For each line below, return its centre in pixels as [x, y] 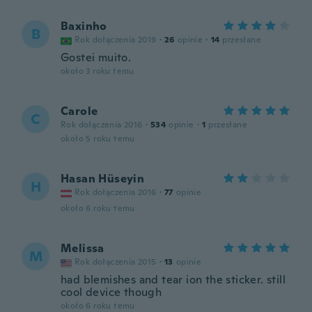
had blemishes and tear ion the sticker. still [173, 280]
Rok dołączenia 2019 [116, 40]
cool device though [111, 292]
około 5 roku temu [98, 139]
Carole [79, 111]
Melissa [83, 248]
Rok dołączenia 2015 [116, 262]
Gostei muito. [96, 57]
